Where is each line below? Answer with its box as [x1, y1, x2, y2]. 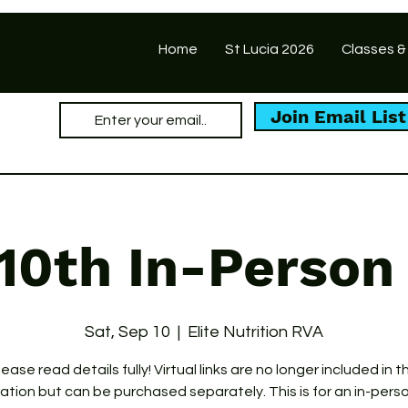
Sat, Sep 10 [85, 323, 170, 341]
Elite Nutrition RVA [188, 323, 323, 341]
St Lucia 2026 [225, 42, 314, 56]
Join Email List [270, 106, 406, 127]
